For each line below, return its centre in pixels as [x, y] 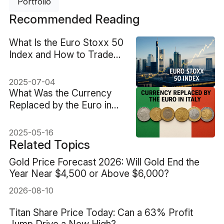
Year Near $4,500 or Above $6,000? [89, 173]
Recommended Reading [74, 19]
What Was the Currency [60, 93]
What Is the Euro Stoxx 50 [66, 42]
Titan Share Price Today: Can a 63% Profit [101, 213]
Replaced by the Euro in [60, 105]
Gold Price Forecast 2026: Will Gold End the [104, 162]
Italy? [20, 117]
